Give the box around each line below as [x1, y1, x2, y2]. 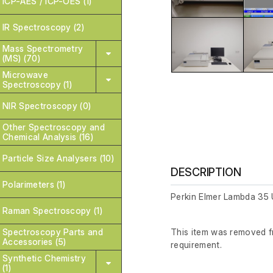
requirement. [171, 239, 222, 250]
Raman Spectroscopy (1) [2, 205, 103, 216]
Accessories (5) [2, 236, 66, 247]
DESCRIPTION [171, 166, 242, 179]
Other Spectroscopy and [2, 122, 105, 132]
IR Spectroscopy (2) [2, 22, 85, 32]
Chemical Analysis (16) [2, 132, 94, 142]
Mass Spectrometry [2, 43, 83, 54]
